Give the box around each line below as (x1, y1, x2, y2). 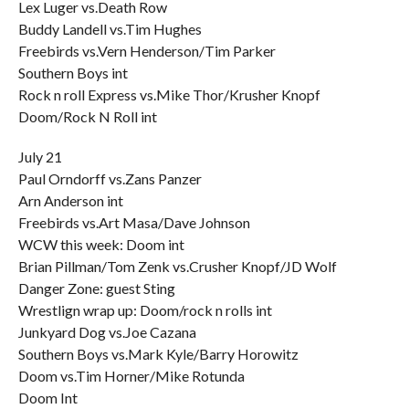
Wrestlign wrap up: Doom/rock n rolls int (17, 301, 272, 319)
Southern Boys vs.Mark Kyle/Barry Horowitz (17, 345, 299, 362)
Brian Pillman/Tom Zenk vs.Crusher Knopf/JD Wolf (17, 257, 337, 275)
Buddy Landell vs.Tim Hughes (17, 20, 202, 37)
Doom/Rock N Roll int (17, 108, 157, 125)
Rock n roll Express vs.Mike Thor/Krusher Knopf (17, 86, 320, 103)
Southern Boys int (17, 64, 128, 81)
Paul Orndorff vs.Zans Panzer (17, 170, 202, 187)
